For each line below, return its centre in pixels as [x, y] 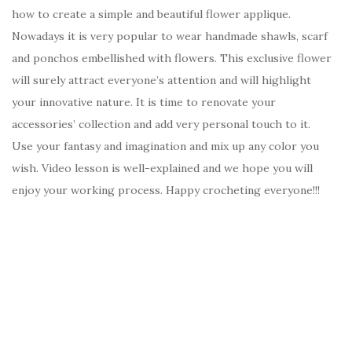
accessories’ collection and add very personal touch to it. [161, 124]
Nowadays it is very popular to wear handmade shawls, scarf [170, 36]
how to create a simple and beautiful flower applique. [151, 14]
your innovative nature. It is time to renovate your [144, 102]
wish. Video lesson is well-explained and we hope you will [162, 168]
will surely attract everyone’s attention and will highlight [161, 80]
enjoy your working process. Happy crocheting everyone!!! [166, 190]
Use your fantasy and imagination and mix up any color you [165, 146]
